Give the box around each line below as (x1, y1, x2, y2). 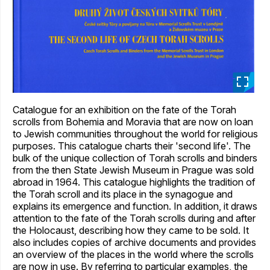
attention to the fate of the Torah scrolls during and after (13, 212, 256, 224)
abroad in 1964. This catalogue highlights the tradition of (13, 175, 256, 188)
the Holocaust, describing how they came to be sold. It (13, 224, 249, 236)
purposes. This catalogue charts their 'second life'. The (13, 139, 251, 152)
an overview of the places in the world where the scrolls (13, 248, 254, 260)
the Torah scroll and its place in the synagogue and (13, 187, 233, 200)
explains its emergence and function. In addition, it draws (13, 199, 257, 212)
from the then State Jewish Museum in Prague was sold (13, 163, 254, 176)
